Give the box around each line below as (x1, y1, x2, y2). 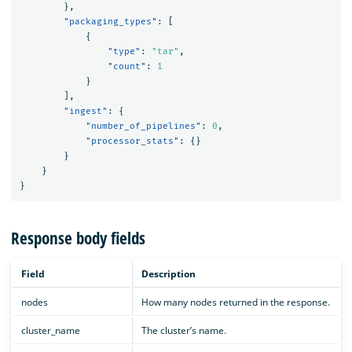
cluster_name (20, 323, 80, 337)
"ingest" (63, 106, 108, 117)
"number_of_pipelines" (85, 121, 201, 132)
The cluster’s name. (141, 323, 226, 337)
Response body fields (11, 226, 145, 249)
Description (141, 266, 196, 280)
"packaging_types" (63, 16, 157, 27)
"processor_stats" (85, 136, 179, 147)
